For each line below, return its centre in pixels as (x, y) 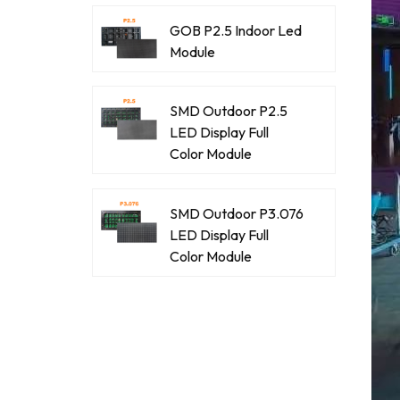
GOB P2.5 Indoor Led (235, 30)
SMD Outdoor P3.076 (236, 214)
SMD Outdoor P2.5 (228, 111)
